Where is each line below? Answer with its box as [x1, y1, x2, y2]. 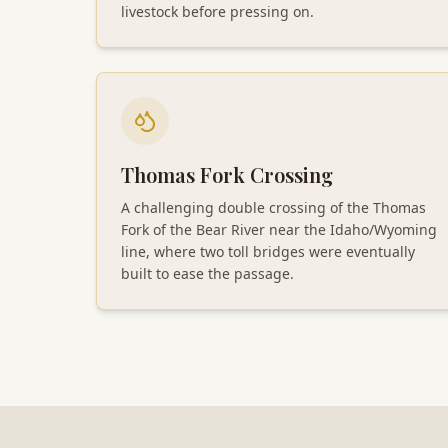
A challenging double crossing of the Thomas [121, 197, 426, 217]
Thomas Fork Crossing [121, 160, 333, 188]
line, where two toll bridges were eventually [121, 241, 415, 261]
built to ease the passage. [121, 263, 294, 283]
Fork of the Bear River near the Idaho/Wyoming [121, 219, 437, 239]
